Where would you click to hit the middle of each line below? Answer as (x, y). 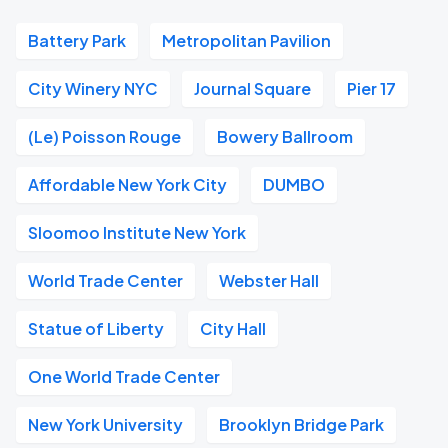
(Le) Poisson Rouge (104, 136)
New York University (105, 424)
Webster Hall (269, 280)
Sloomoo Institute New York (137, 232)
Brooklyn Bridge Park (301, 424)
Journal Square (252, 88)
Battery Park (77, 40)
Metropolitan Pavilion (246, 40)
